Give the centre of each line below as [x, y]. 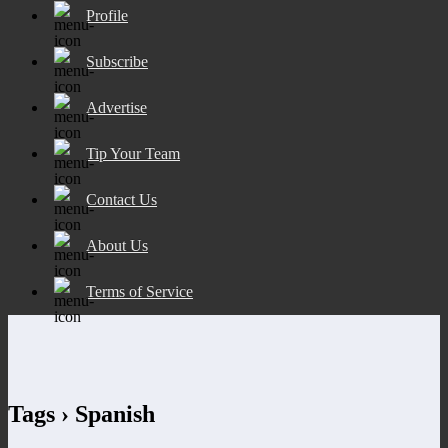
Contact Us [121, 199]
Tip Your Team [133, 153]
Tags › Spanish [81, 413]
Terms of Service [139, 291]
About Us [117, 245]
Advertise [116, 107]
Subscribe [117, 61]
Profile [107, 15]
